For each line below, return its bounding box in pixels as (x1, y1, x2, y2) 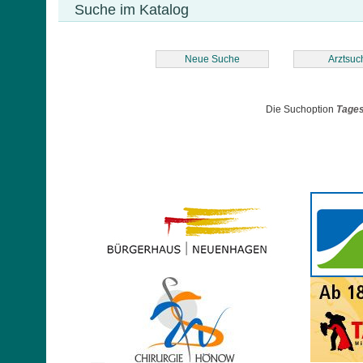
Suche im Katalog (75, 2, 189, 18)
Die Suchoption (266, 104, 337, 115)
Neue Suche (185, 53, 240, 65)
